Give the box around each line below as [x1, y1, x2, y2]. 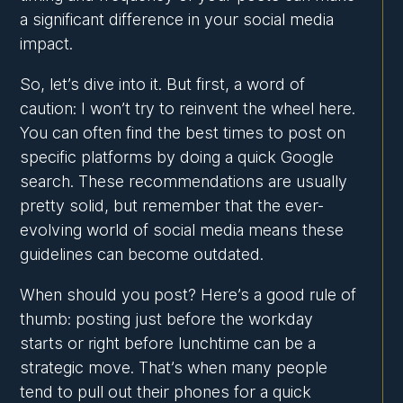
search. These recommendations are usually [20, 172, 348, 192]
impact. [20, 34, 74, 54]
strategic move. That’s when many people [20, 358, 328, 378]
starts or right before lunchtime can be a [20, 334, 317, 354]
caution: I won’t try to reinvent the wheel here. [20, 99, 356, 119]
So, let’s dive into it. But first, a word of [20, 75, 306, 94]
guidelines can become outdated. [20, 245, 264, 264]
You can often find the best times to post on [20, 123, 346, 143]
